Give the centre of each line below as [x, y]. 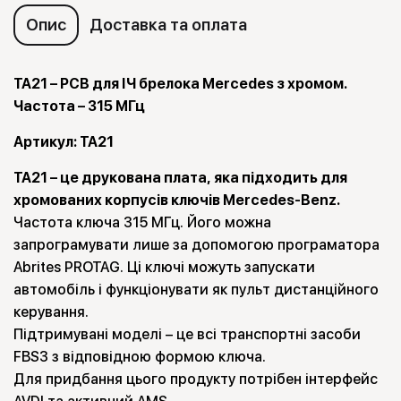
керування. [51, 312]
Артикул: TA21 [64, 142]
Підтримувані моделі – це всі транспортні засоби [187, 335]
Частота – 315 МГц [79, 107]
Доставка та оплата [168, 25]
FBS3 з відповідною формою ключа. [140, 357]
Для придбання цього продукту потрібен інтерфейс [196, 380]
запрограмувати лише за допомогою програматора [196, 245]
